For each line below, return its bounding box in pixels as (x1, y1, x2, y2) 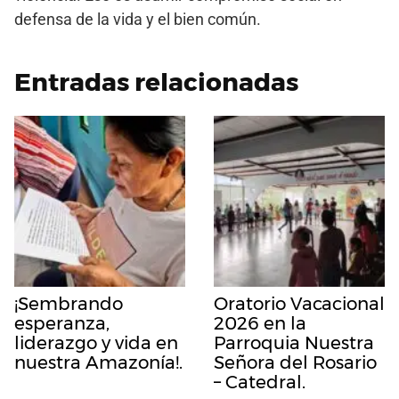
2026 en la (214, 312, 306, 334)
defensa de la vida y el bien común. (14, 9, 261, 28)
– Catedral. (214, 370, 305, 393)
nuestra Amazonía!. (14, 351, 183, 373)
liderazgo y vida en (14, 331, 178, 354)
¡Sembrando (14, 292, 123, 314)
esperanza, (14, 312, 110, 334)
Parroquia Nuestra (214, 331, 374, 354)
